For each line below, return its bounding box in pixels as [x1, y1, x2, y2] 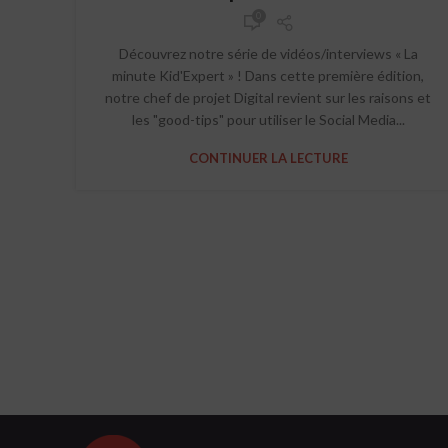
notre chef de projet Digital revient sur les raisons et [105, 89, 431, 107]
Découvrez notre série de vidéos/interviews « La [118, 45, 418, 63]
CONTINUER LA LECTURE [188, 150, 348, 167]
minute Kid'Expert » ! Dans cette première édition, [112, 67, 424, 85]
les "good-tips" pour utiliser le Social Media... [131, 111, 405, 129]
